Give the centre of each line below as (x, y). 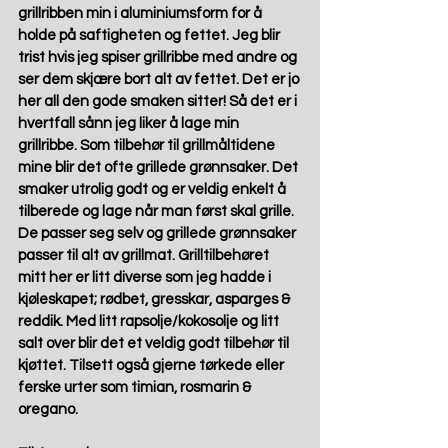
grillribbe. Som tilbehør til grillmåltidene (148, 146)
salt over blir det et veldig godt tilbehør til (155, 344)
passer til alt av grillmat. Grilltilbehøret (145, 256)
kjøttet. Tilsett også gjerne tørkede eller (152, 366)
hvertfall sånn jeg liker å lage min (130, 124)
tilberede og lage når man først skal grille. (157, 212)
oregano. (49, 410)
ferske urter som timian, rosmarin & (136, 388)
